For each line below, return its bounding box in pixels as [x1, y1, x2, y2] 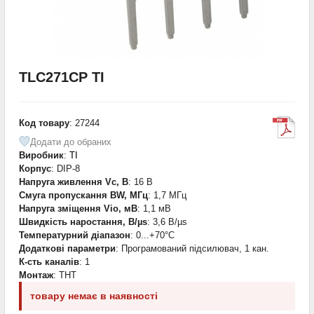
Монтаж [19, 269, 53, 280]
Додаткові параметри [19, 243, 116, 254]
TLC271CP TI [19, 69, 104, 85]
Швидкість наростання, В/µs [19, 216, 147, 227]
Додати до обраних [30, 136, 111, 147]
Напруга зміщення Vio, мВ [19, 203, 137, 214]
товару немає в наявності [30, 289, 158, 301]
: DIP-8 [51, 163, 80, 174]
